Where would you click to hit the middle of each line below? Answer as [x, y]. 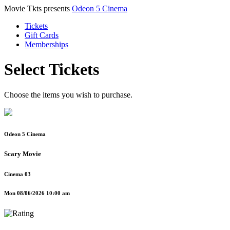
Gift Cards [42, 35]
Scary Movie [23, 154]
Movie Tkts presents [38, 8]
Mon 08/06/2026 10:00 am [37, 193]
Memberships [46, 44]
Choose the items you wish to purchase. [68, 94]
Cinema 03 [17, 174]
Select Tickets [52, 70]
